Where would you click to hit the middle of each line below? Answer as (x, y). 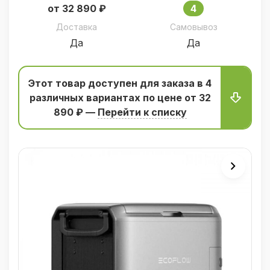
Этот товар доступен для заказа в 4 (120, 83)
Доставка (77, 27)
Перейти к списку (142, 112)
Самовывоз (193, 27)
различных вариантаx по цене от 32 (120, 98)
